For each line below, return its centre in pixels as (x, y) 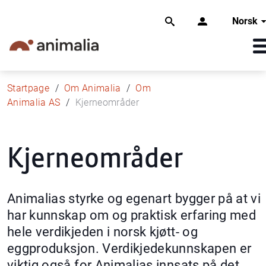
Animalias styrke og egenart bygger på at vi (134, 198)
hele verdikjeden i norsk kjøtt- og (102, 231)
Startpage (28, 88)
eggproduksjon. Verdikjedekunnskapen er (129, 248)
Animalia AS (34, 102)
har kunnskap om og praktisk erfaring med (132, 215)
